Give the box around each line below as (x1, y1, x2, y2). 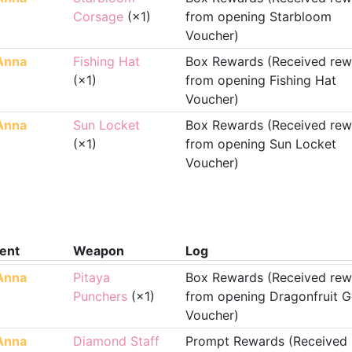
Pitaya (73, 269, 110, 285)
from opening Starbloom (185, 9, 332, 24)
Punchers (73, 288, 127, 304)
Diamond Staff (73, 333, 159, 349)
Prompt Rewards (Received (185, 333, 347, 349)
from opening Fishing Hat (185, 72, 336, 88)
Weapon (73, 243, 124, 258)
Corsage (73, 9, 123, 24)
